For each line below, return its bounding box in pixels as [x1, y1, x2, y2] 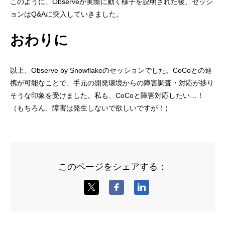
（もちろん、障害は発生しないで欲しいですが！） [10, 104, 172, 113]
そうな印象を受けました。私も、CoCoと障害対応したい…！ [10, 91, 204, 100]
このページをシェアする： [58, 161, 167, 172]
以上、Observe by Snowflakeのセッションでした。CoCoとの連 [10, 66, 212, 75]
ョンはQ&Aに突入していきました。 [10, 10, 124, 19]
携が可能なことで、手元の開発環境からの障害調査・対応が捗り [10, 79, 214, 87]
